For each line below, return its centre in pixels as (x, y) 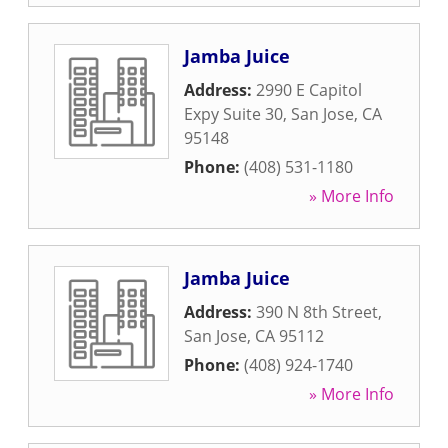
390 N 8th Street (317, 312)
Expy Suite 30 (233, 114)
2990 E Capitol (309, 90)
